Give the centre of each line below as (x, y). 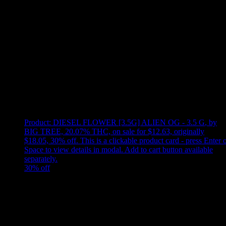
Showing (27, 101)
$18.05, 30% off (50, 141)
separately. (41, 159)
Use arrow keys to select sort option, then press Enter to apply (102, 80)
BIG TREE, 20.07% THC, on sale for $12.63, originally (114, 132)
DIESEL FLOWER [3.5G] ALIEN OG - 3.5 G (129, 123)
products (103, 101)
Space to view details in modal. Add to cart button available (119, 150)
